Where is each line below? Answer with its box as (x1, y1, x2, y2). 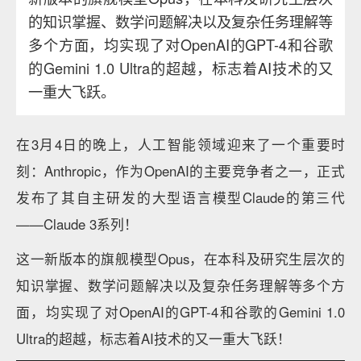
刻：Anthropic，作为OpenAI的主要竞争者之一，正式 (16, 161, 345, 180)
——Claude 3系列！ (16, 214, 138, 234)
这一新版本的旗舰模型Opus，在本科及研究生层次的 (16, 249, 345, 268)
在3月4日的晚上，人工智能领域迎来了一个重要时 (16, 135, 345, 154)
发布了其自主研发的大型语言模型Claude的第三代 (16, 188, 345, 207)
